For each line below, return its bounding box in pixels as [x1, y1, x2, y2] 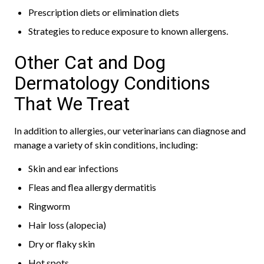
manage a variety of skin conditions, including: [14, 139, 198, 150]
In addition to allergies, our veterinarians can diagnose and [14, 125, 246, 136]
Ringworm [28, 200, 70, 212]
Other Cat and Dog [14, 51, 166, 74]
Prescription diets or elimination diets [28, 6, 179, 18]
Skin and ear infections [28, 163, 118, 174]
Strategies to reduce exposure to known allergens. [28, 25, 228, 37]
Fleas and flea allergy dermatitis [28, 181, 156, 193]
